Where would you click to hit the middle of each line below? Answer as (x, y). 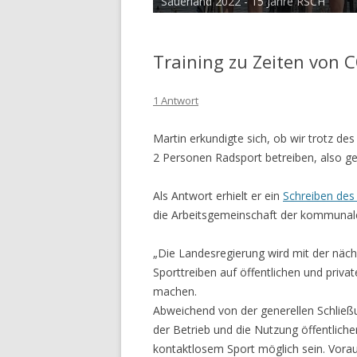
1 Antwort (176, 101)
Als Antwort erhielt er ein (218, 196)
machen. (175, 292)
